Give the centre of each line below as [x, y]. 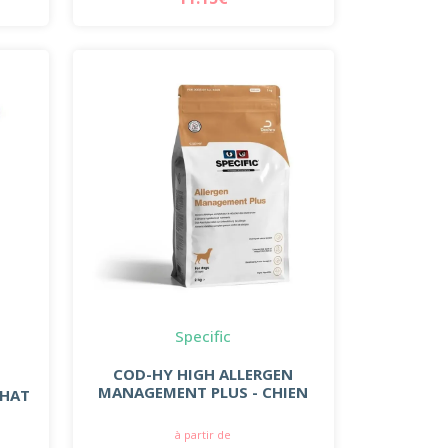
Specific [203, 335]
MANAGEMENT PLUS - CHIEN [203, 391]
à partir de [203, 434]
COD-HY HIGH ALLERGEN [203, 373]
